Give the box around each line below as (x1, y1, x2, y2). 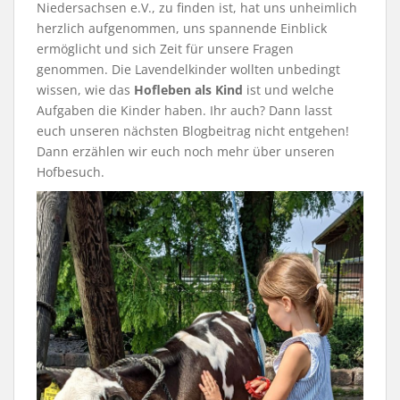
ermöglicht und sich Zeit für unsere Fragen (37, 40, 294, 58)
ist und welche (243, 81, 334, 99)
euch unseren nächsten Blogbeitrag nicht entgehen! (37, 122, 349, 140)
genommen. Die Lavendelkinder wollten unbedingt (37, 61, 340, 79)
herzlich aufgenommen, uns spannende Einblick (37, 20, 327, 37)
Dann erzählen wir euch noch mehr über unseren (37, 143, 335, 161)
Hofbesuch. (37, 163, 104, 181)
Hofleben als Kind (134, 81, 243, 99)
